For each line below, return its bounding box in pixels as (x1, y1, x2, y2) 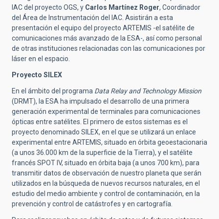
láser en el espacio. (12, 55, 70, 63)
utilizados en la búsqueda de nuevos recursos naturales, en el (12, 179, 200, 187)
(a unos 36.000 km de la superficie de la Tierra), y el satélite (12, 149, 193, 156)
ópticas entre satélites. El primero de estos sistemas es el (12, 118, 188, 126)
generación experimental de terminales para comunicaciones (12, 108, 200, 115)
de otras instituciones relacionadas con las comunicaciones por (12, 44, 205, 52)
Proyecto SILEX (12, 71, 62, 79)
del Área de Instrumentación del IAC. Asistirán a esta (12, 14, 173, 22)
